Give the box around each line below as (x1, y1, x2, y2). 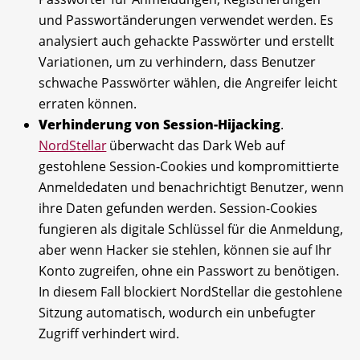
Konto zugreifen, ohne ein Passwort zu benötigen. (39, 261, 339, 280)
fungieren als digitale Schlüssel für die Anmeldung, (39, 219, 343, 238)
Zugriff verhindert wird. (39, 324, 179, 342)
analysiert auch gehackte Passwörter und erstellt (39, 31, 334, 50)
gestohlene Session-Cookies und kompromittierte (39, 157, 339, 175)
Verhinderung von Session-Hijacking (39, 115, 280, 133)
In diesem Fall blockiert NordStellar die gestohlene (39, 282, 342, 301)
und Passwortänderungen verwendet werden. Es (39, 10, 333, 29)
